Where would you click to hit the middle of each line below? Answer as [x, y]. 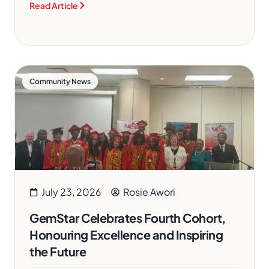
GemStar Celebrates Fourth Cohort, [128, 218]
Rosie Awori [149, 192]
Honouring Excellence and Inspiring [126, 234]
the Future [58, 251]
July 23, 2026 [71, 192]
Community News [60, 81]
